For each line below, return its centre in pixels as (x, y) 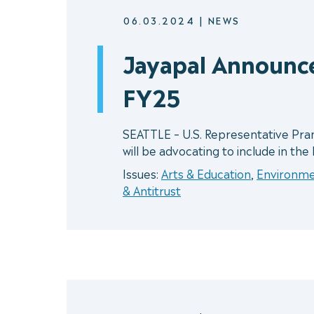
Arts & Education (206, 173)
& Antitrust (152, 190)
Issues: (142, 173)
